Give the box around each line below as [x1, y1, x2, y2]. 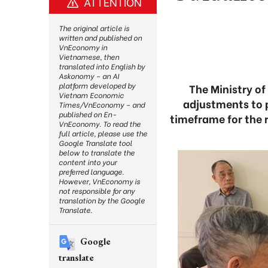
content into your [59, 157, 117, 167]
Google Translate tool [59, 138, 132, 148]
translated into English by [59, 61, 145, 71]
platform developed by [59, 80, 135, 90]
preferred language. [59, 166, 124, 176]
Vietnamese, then [59, 51, 119, 62]
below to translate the [59, 147, 135, 157]
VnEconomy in [59, 42, 107, 52]
